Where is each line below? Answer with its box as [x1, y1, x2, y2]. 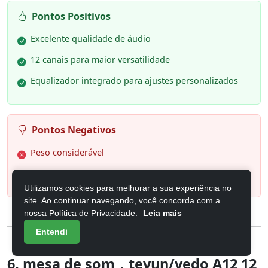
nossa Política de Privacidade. [24, 208, 140, 218]
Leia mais [143, 208, 182, 218]
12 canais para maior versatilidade [31, 53, 170, 65]
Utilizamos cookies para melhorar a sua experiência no [24, 183, 232, 193]
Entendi [36, 227, 68, 236]
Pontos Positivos [32, 9, 111, 23]
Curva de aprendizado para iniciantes [31, 167, 182, 179]
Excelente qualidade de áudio [31, 32, 151, 44]
